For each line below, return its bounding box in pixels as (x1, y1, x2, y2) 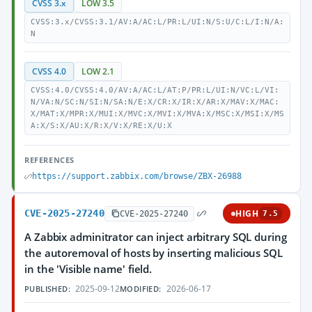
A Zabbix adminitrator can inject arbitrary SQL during (24, 230, 287, 244)
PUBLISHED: (24, 283, 70, 294)
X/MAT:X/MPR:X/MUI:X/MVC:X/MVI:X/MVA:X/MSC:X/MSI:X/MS (31, 109, 284, 118)
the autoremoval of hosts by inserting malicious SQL (24, 246, 283, 260)
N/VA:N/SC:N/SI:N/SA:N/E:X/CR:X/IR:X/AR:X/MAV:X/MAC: (31, 97, 279, 107)
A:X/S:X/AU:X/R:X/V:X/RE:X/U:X (31, 121, 172, 130)
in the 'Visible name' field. (24, 262, 153, 276)
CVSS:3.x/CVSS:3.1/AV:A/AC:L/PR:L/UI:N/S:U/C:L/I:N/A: (31, 17, 284, 26)
